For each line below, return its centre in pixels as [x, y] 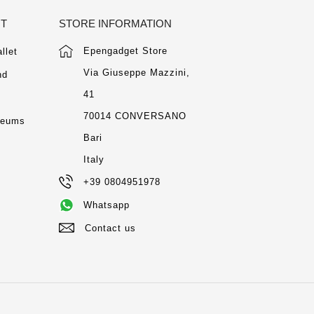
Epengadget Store [125, 51]
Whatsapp [106, 205]
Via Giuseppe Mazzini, [136, 73]
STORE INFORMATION [115, 23]
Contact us [110, 228]
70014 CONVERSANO [135, 116]
